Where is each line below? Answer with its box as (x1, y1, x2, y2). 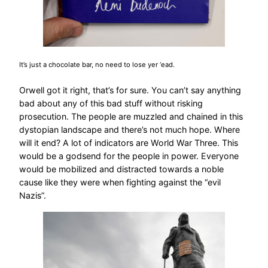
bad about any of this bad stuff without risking (19, 98, 203, 109)
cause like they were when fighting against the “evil (19, 177, 221, 188)
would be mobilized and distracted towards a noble (19, 164, 224, 175)
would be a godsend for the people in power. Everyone (19, 151, 239, 162)
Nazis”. (19, 190, 46, 201)
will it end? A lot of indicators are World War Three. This (19, 138, 238, 148)
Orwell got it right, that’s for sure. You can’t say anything (19, 85, 241, 96)
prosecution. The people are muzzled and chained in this (19, 111, 243, 122)
